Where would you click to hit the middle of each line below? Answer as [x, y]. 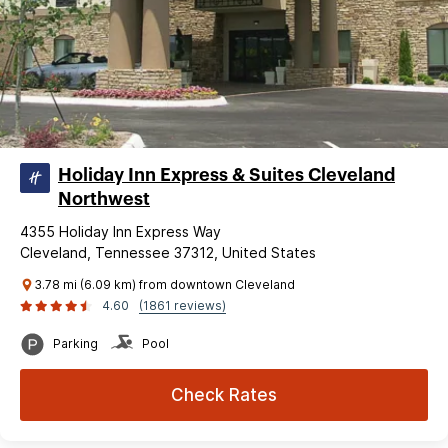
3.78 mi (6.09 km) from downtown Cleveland [164, 284]
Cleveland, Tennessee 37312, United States [168, 252]
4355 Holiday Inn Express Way [120, 231]
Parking [75, 343]
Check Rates [224, 394]
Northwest [104, 198]
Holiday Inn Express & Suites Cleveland [226, 174]
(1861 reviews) [182, 305]
